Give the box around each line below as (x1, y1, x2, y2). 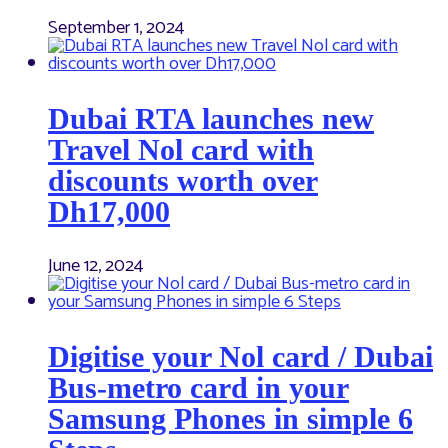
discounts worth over (48, 164, 318, 198)
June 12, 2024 (48, 251, 143, 282)
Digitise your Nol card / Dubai (48, 340, 433, 374)
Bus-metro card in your (48, 371, 349, 405)
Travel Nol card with (48, 133, 314, 167)
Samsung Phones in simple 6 (48, 402, 413, 436)
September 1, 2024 (48, 13, 184, 44)
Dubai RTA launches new (48, 102, 374, 136)
